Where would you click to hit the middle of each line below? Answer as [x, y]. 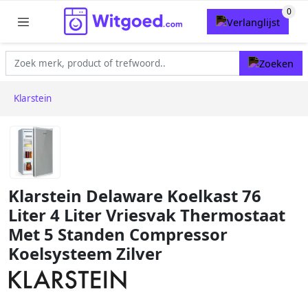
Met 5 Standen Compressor [118, 235]
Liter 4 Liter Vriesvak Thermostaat [147, 216]
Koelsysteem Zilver [85, 254]
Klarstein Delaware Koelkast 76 [135, 196]
